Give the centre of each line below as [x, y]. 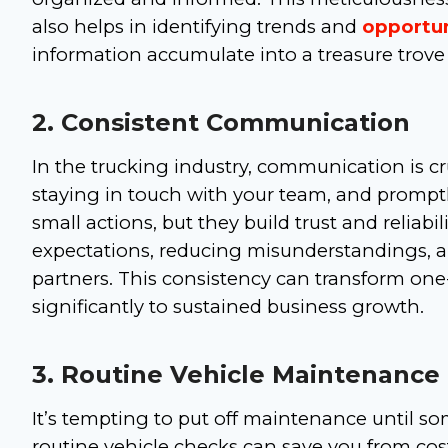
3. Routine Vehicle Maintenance [236, 375]
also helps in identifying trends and [197, 27]
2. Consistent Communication [221, 123]
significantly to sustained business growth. [228, 307]
